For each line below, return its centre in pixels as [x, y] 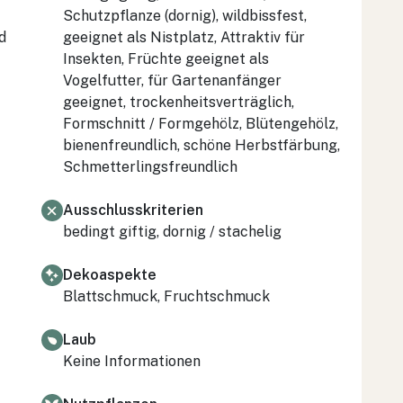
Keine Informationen [132, 361]
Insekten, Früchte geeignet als [166, 58]
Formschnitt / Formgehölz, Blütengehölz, [201, 123]
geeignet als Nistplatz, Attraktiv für [184, 37]
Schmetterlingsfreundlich [150, 166]
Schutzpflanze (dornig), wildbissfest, [185, 15]
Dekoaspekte [110, 274]
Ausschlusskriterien [133, 210]
